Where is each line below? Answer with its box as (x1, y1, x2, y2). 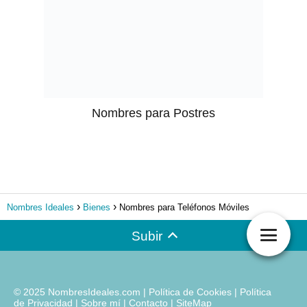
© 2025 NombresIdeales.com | (14, 286, 149, 297)
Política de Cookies (149, 286, 232, 297)
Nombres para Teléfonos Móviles (119, 202, 249, 212)
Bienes (83, 202, 110, 212)
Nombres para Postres (92, 106, 215, 120)
